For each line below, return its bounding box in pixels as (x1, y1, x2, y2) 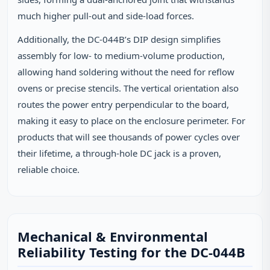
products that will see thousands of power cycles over (17, 131, 240, 143)
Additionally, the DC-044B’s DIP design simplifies (17, 33, 221, 45)
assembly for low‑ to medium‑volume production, (17, 49, 225, 61)
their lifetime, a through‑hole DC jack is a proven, (17, 147, 221, 159)
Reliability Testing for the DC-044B (17, 243, 245, 261)
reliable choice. (17, 163, 80, 175)
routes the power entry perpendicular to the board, (17, 98, 229, 110)
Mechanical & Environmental (17, 227, 208, 245)
